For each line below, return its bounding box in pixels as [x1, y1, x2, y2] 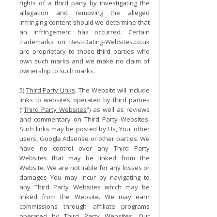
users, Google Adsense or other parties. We [19, 134, 150, 143]
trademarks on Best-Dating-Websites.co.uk [19, 37, 150, 46]
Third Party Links [26, 86, 76, 94]
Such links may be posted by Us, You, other [19, 124, 150, 133]
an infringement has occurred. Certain [19, 28, 150, 36]
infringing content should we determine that [19, 18, 150, 27]
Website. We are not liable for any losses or [19, 163, 150, 172]
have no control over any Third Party [19, 144, 150, 153]
